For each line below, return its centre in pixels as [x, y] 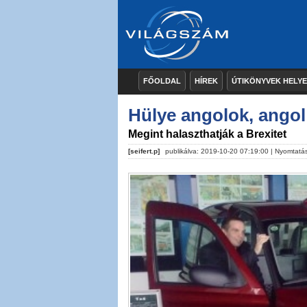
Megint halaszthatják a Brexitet [207, 134]
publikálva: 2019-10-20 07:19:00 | [219, 151]
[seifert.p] [144, 151]
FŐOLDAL [162, 81]
